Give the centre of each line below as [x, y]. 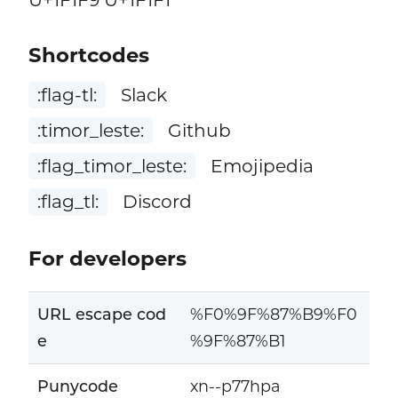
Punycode [77, 386]
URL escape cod [101, 314]
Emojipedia [260, 166]
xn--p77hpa [235, 386]
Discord [155, 202]
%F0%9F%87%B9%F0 [273, 314]
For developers [107, 259]
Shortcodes [88, 55]
